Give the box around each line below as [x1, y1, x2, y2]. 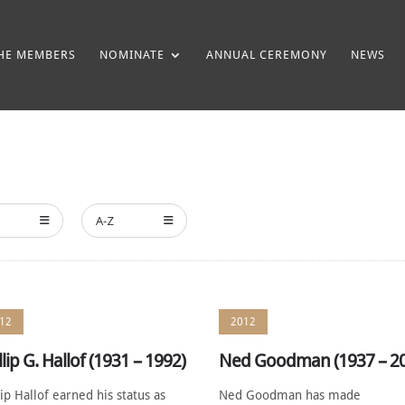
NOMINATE [99, 48, 165, 61]
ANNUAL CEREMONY [206, 48, 327, 61]
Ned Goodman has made [219, 388, 362, 402]
